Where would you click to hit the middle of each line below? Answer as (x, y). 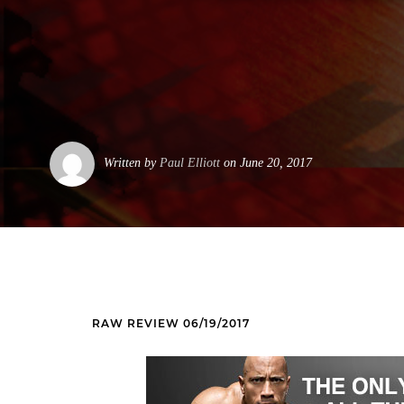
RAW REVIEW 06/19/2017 (171, 323)
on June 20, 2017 (266, 163)
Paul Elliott (190, 163)
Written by (132, 163)
